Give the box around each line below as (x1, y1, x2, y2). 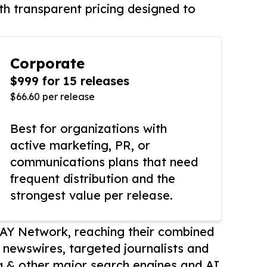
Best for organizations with (10, 121, 167, 136)
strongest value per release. (10, 188, 173, 203)
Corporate (10, 54, 85, 72)
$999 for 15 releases (10, 73, 129, 88)
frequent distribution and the (10, 171, 175, 186)
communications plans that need (10, 154, 198, 169)
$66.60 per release (10, 91, 95, 103)
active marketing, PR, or (10, 138, 150, 153)
